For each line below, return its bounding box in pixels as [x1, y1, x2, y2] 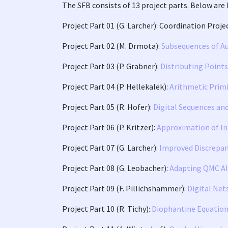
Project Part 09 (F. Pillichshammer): [62, 183, 187, 193]
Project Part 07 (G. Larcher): [62, 142, 159, 153]
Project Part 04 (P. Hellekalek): [62, 81, 169, 92]
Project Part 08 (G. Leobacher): [62, 163, 169, 173]
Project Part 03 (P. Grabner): [62, 61, 160, 71]
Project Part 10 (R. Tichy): [62, 204, 152, 214]
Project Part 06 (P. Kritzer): [62, 122, 157, 132]
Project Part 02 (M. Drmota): [62, 41, 161, 51]
